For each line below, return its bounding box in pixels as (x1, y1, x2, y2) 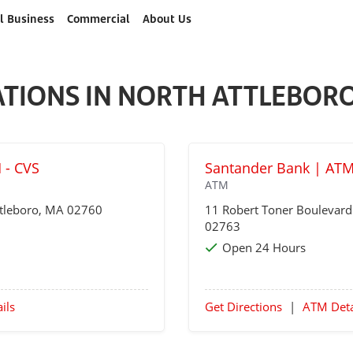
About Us (142, 11, 191, 26)
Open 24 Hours (222, 240, 306, 255)
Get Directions (205, 299, 282, 314)
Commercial (66, 11, 130, 26)
